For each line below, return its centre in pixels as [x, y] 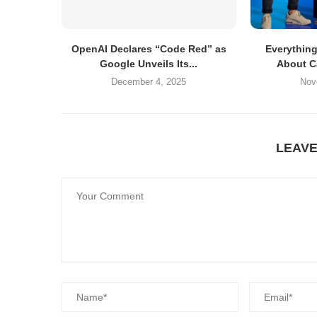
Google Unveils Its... [149, 63]
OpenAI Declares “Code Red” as [149, 48]
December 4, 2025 [149, 81]
